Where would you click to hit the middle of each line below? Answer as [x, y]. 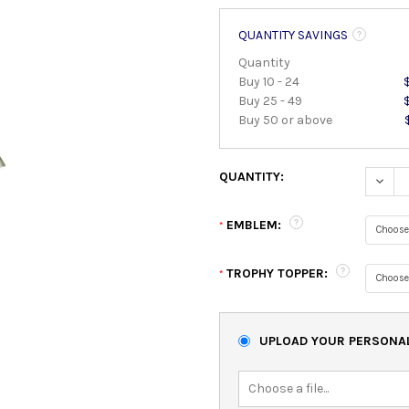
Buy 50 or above [285, 121]
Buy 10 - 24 [269, 82]
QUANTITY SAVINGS [293, 36]
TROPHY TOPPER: [277, 273]
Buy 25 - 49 [270, 101]
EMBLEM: [254, 225]
